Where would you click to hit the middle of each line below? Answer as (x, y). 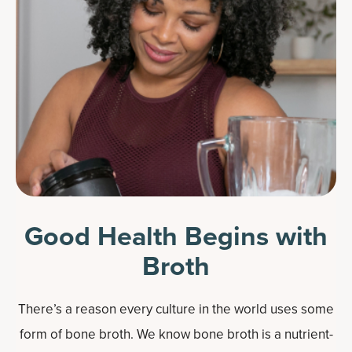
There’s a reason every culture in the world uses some (176, 309)
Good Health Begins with (176, 236)
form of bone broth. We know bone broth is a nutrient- (176, 334)
